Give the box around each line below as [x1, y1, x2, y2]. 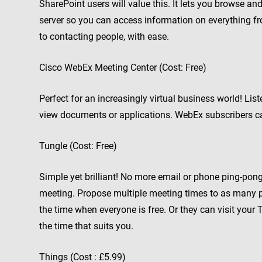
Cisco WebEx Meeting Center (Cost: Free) [39, 62, 206, 73]
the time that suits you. [39, 220, 133, 232]
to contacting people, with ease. [39, 31, 169, 42]
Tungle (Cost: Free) [39, 140, 117, 151]
